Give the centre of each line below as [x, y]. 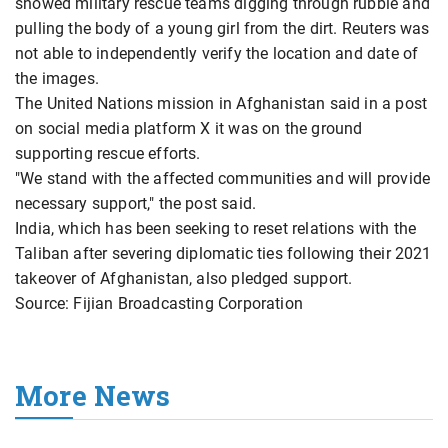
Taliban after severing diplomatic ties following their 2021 [223, 254]
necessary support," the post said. [136, 204]
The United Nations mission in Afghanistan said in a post [221, 104]
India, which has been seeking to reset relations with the [216, 229]
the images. [57, 79]
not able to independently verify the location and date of [217, 54]
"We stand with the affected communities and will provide [223, 179]
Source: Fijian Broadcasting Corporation [159, 304]
